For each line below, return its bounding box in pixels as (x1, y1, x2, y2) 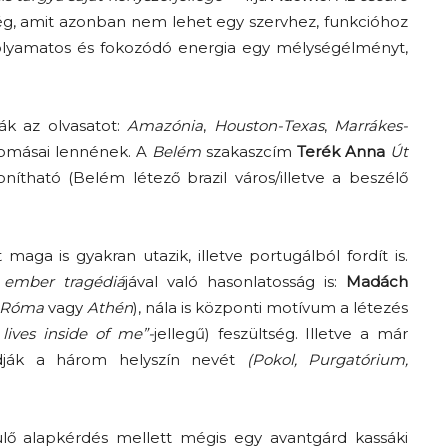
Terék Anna (296, 141, 385, 161)
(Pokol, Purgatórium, (246, 349, 409, 369)
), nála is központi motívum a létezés (132, 297, 408, 317)
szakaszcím (200, 141, 297, 161)
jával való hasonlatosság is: (125, 271, 347, 291)
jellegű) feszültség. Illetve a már (153, 323, 409, 343)
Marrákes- (334, 115, 409, 135)
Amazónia (127, 115, 204, 135)
